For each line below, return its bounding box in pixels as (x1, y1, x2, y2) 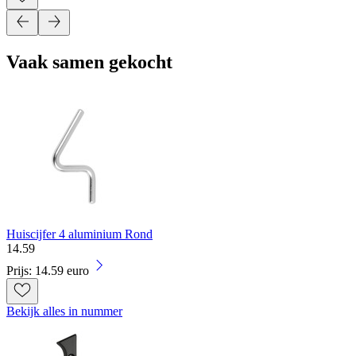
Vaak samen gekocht (6, 52, 172, 73)
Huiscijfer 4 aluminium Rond (6, 227, 153, 242)
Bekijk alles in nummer (6, 304, 122, 319)
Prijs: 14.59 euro (6, 264, 89, 278)
